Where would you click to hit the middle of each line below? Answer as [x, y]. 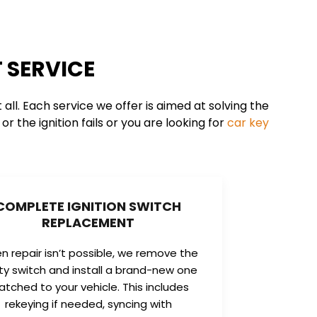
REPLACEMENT [88, 222]
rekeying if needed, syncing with [88, 304]
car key [248, 123]
